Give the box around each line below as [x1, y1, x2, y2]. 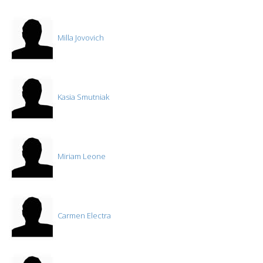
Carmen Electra [56, 210, 111, 221]
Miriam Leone [56, 151, 106, 162]
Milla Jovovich [56, 32, 104, 43]
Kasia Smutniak [56, 92, 109, 103]
